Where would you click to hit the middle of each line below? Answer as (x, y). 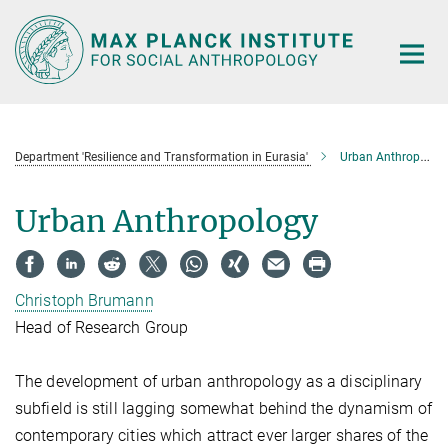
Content (32, 45)
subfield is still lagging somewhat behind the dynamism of (223, 409)
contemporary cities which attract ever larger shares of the (221, 436)
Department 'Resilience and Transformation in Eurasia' (161, 156)
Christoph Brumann (84, 301)
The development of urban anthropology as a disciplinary (219, 382)
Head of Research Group (102, 328)
